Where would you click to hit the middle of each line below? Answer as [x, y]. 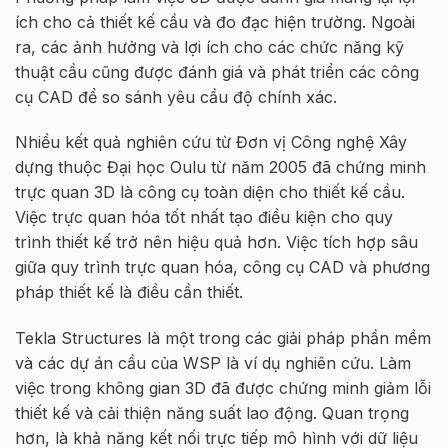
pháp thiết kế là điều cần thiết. [129, 292]
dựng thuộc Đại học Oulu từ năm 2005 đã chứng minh [220, 167]
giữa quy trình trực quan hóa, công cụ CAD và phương [222, 267]
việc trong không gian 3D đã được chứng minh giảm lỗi [223, 388]
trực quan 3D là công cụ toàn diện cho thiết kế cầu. [210, 192]
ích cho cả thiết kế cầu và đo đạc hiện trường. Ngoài [215, 21]
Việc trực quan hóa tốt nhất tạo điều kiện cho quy [204, 217]
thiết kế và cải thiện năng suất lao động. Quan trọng [212, 413]
